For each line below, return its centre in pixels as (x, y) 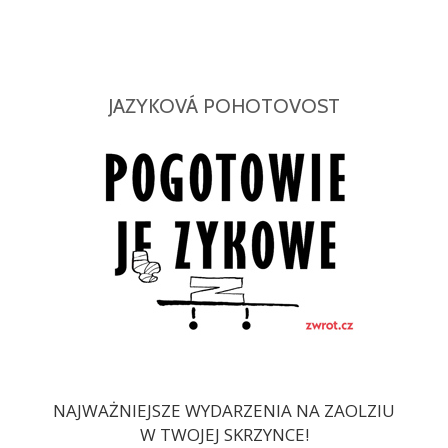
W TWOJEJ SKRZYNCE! (224, 434)
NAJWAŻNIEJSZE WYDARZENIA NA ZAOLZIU (224, 410)
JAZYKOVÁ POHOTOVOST (224, 105)
